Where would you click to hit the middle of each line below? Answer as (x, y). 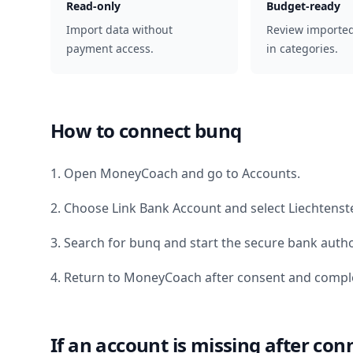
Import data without (119, 30)
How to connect (123, 130)
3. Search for (90, 243)
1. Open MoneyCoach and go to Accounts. (175, 173)
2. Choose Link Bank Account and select (169, 208)
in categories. (302, 48)
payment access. (110, 48)
